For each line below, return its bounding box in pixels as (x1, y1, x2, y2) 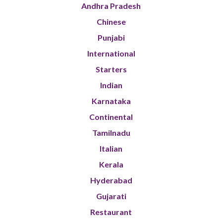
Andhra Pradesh (81, 1, 141, 11)
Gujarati (96, 191, 126, 201)
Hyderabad (90, 175, 132, 185)
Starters (95, 64, 127, 74)
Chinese (96, 17, 126, 27)
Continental (89, 112, 133, 122)
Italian (100, 144, 122, 154)
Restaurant (90, 207, 132, 217)
